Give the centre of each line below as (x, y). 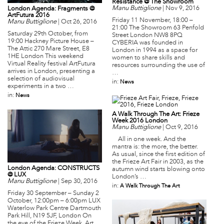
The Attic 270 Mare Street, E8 (48, 49)
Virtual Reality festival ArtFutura (51, 64)
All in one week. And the (149, 139)
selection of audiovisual (41, 79)
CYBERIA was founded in (147, 43)
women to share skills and (148, 58)
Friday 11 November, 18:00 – (152, 20)
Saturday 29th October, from (48, 34)
